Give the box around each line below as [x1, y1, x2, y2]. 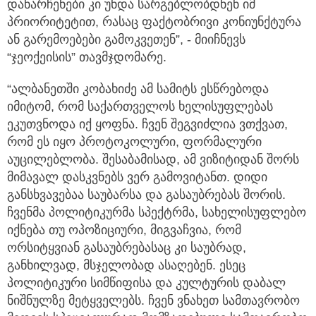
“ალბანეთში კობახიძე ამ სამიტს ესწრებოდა [7, 82, 269, 97]
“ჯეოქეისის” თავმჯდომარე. [7, 50, 166, 65]
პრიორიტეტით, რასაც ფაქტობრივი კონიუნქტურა [7, 15, 301, 30]
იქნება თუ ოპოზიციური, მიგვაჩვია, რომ [7, 223, 241, 238]
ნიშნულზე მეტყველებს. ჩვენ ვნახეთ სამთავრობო [7, 293, 300, 308]
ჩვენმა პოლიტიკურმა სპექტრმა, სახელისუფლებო [7, 205, 306, 220]
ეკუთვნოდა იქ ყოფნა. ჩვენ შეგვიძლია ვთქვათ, [7, 117, 288, 132]
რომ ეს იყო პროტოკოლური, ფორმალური [7, 135, 262, 150]
